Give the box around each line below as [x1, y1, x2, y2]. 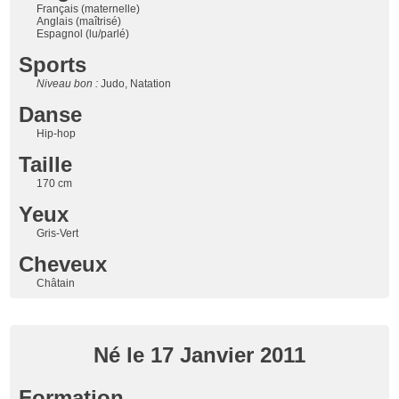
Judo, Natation [101, 77, 172, 90]
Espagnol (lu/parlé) [37, 27, 130, 40]
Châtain [37, 276, 76, 289]
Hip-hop [37, 126, 77, 140]
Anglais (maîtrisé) [37, 14, 122, 28]
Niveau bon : [37, 77, 102, 90]
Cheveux [19, 251, 108, 276]
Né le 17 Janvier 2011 [94, 342, 305, 367]
